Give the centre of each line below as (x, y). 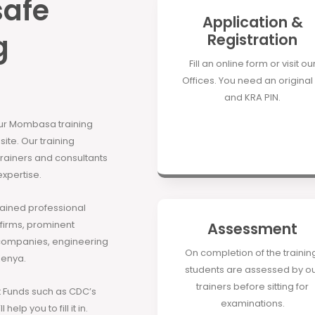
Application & (252, 22)
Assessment (252, 229)
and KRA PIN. (252, 97)
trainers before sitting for (252, 287)
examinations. (252, 303)
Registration (252, 40)
